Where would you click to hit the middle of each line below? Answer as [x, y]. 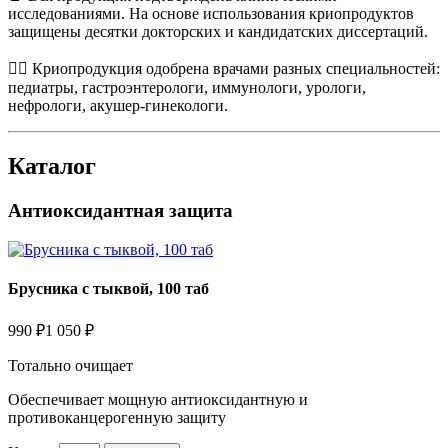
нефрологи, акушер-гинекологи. [118, 106]
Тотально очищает [70, 366]
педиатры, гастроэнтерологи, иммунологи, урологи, [187, 88]
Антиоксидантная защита [120, 211]
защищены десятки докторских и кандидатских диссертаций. [218, 32]
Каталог [52, 166]
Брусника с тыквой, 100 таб [108, 289]
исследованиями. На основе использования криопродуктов [211, 14]
